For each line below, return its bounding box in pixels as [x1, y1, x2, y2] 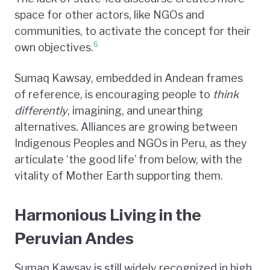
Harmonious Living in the [14, 205, 201, 224]
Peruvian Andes [14, 228, 134, 248]
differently [14, 104, 67, 117]
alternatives [14, 120, 76, 133]
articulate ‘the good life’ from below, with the [14, 152, 242, 166]
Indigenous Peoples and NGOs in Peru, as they [14, 136, 247, 149]
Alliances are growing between [78, 120, 237, 133]
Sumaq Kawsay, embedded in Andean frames [14, 71, 243, 84]
